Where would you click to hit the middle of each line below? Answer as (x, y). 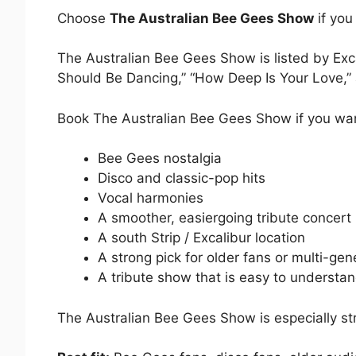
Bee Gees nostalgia (160, 159)
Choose (83, 18)
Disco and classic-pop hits (182, 178)
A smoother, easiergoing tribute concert (224, 218)
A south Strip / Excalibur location (201, 238)
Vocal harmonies (151, 198)
